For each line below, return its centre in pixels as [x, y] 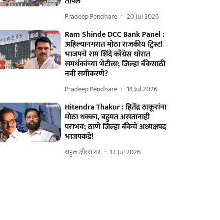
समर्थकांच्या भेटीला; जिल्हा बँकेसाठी [115, 64]
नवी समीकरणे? [87, 74]
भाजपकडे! [79, 137]
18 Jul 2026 [142, 89]
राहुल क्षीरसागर [83, 152]
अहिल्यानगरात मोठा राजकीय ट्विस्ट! [114, 44]
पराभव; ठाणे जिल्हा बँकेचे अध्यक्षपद [116, 127]
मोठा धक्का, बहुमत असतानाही [108, 117]
